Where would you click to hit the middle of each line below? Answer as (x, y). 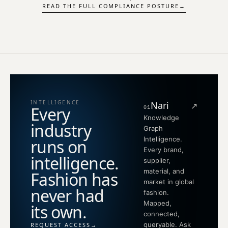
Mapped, (157, 203)
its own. (59, 212)
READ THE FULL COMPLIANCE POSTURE (111, 6)
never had (67, 196)
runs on (59, 147)
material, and (164, 171)
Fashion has (74, 180)
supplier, (157, 161)
